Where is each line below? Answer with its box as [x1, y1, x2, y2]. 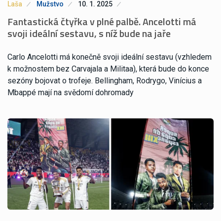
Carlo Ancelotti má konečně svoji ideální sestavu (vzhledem [7, 52, 212, 62]
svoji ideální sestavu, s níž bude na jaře [7, 25, 171, 41]
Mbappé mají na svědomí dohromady [7, 87, 134, 97]
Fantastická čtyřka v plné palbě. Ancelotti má [7, 13, 196, 29]
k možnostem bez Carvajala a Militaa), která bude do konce [7, 64, 209, 74]
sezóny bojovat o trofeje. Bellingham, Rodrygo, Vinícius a [7, 75, 202, 85]
